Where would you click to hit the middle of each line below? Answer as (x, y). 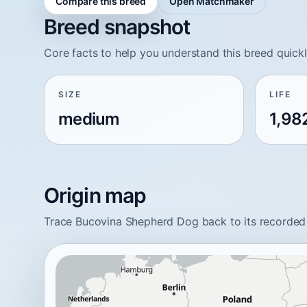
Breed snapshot (117, 26)
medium (89, 119)
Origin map (95, 195)
